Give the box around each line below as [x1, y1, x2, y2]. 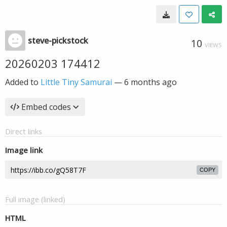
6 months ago [124, 77, 177, 88]
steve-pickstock [28, 35, 88, 46]
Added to [5, 77, 41, 88]
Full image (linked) [5, 194, 65, 204]
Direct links [5, 126, 42, 136]
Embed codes [21, 101, 71, 112]
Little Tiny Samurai [41, 77, 112, 88]
